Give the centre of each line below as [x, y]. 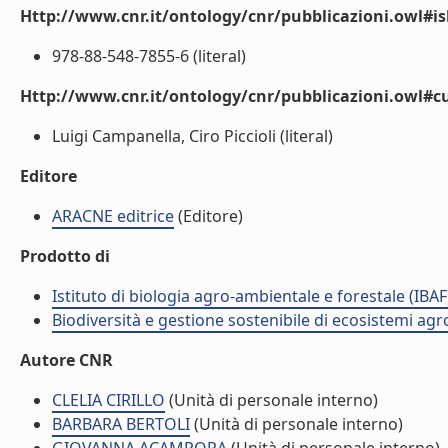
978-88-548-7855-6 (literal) [149, 56]
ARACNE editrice [113, 216]
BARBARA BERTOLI [121, 424]
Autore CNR [66, 360]
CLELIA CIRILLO [108, 400]
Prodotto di [65, 256]
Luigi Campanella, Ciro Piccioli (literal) [192, 136]
